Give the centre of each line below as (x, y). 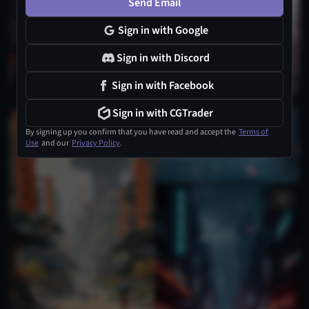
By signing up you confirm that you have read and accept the (132, 132)
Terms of (253, 132)
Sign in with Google (163, 30)
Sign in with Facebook (163, 86)
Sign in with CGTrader (163, 113)
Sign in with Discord (163, 58)
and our (55, 143)
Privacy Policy (96, 143)
